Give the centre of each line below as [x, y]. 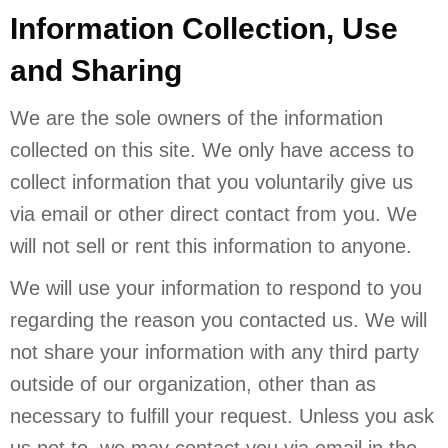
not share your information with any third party [214, 351]
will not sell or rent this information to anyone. [211, 245]
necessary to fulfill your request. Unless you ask [222, 415]
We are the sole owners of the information [196, 117]
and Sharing [96, 70]
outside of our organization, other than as [193, 383]
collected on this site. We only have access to [212, 149]
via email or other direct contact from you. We [213, 213]
